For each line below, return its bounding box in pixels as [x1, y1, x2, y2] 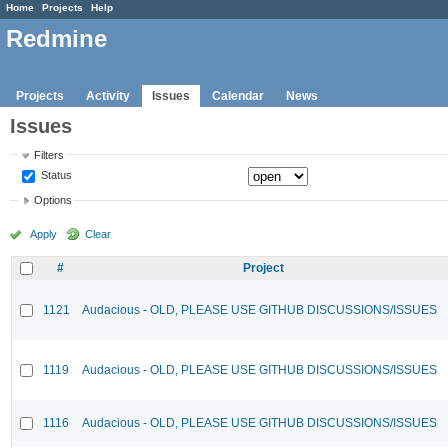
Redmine [6, 25, 107, 53]
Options [34, 194, 73, 207]
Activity [86, 88, 130, 103]
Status [38, 168, 73, 181]
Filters [34, 148, 65, 161]
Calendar [212, 88, 264, 103]
